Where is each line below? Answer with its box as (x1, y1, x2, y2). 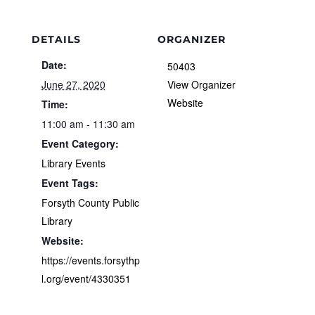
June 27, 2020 (41, 77, 105, 92)
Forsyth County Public (41, 195, 139, 210)
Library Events (41, 156, 105, 171)
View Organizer (167, 77, 236, 92)
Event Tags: (41, 176, 98, 191)
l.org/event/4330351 (41, 271, 131, 286)
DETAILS (31, 33, 81, 46)
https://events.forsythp (41, 253, 140, 268)
